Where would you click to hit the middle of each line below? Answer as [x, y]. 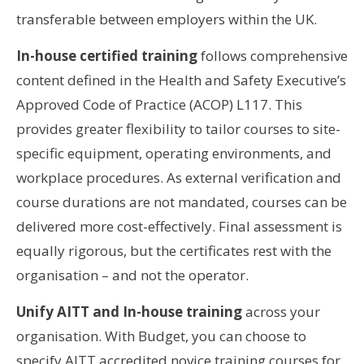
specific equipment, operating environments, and [174, 153]
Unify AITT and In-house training [129, 311]
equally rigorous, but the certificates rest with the [174, 250]
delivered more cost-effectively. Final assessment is [179, 226]
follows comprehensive [273, 55]
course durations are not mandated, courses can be [182, 201]
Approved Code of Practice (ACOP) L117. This [159, 104]
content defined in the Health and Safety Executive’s [181, 80]
